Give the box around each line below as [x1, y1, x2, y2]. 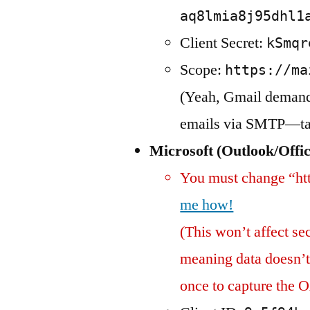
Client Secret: [180, 33, 267, 53]
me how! [180, 195, 234, 215]
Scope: [180, 60, 226, 80]
